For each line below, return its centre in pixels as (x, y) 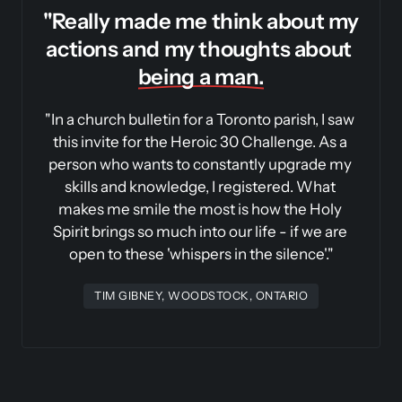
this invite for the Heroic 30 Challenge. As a (200, 141)
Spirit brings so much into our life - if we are (200, 231)
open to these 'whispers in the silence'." (201, 253)
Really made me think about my (205, 21)
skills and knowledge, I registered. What (200, 186)
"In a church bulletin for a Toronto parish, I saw (200, 119)
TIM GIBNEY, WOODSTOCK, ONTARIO (201, 295)
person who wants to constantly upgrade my (200, 164)
